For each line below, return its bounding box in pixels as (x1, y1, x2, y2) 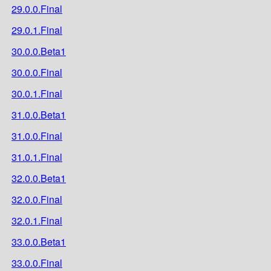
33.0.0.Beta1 (11, 234, 66, 249)
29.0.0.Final (11, 1, 62, 16)
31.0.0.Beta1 (11, 107, 66, 122)
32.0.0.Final (11, 192, 62, 206)
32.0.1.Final (11, 213, 62, 227)
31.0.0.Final (11, 128, 62, 143)
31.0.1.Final (11, 149, 62, 164)
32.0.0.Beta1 (11, 171, 66, 185)
